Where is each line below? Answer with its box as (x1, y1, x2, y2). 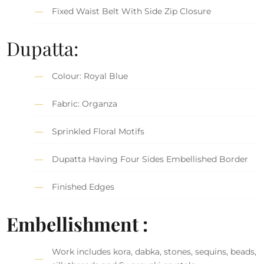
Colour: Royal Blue (52, 71, 128, 82)
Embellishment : (6, 210, 148, 236)
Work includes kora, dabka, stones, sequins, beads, (52, 246, 257, 258)
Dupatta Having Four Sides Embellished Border (52, 154, 249, 165)
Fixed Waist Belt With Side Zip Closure (52, 6, 212, 17)
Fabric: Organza (52, 98, 118, 110)
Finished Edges (52, 181, 115, 193)
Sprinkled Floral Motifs (52, 126, 145, 137)
